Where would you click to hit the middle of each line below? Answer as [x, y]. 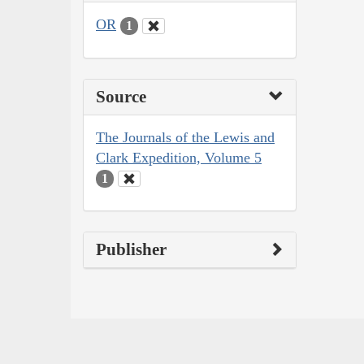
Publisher [131, 250]
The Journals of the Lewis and [185, 137]
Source [121, 96]
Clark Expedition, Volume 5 [179, 157]
